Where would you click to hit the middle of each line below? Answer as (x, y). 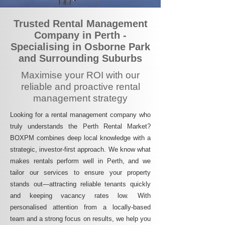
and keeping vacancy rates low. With (80, 196)
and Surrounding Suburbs (80, 58)
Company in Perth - (80, 35)
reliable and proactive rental (80, 87)
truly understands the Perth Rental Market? (80, 126)
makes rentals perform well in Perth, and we (80, 161)
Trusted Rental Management (80, 24)
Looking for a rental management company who (80, 115)
